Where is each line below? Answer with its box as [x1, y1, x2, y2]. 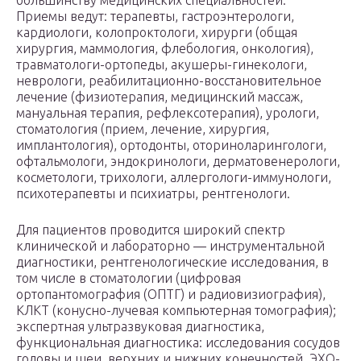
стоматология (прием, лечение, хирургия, [16, 122, 269, 137]
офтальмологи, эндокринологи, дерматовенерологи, [16, 154, 340, 169]
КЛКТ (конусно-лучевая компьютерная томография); [16, 303, 336, 318]
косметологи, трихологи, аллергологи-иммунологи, [16, 170, 331, 185]
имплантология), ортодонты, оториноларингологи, [16, 138, 326, 153]
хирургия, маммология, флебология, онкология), [16, 41, 313, 56]
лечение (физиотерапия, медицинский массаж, [16, 89, 303, 105]
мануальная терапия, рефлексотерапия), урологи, [16, 106, 319, 121]
